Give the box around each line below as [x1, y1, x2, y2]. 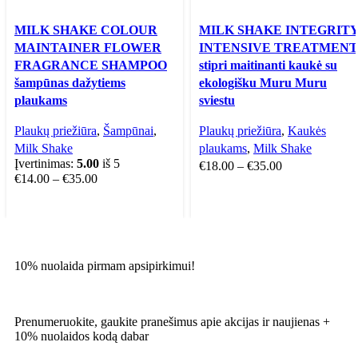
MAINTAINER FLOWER [14, 40, 161, 54]
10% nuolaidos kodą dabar [14, 328, 149, 343]
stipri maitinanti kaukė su [199, 58, 337, 72]
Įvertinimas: [14, 156, 77, 170]
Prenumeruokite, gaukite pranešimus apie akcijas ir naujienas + [14, 314, 330, 328]
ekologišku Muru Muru [199, 75, 327, 89]
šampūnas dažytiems [14, 75, 125, 89]
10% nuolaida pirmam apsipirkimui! [14, 258, 195, 272]
